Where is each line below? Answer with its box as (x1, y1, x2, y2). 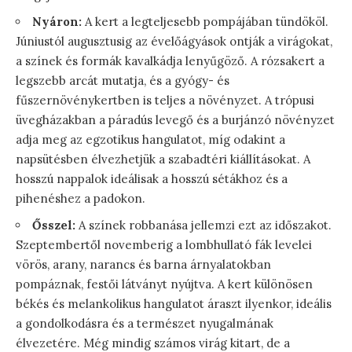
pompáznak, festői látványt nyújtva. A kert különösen (16, 277, 313, 292)
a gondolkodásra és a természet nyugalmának (16, 316, 273, 332)
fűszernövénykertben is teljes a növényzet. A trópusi (16, 93, 314, 108)
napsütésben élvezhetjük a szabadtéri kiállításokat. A (16, 152, 310, 167)
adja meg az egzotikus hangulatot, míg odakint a (16, 132, 285, 148)
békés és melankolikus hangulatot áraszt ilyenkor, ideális (16, 296, 332, 312)
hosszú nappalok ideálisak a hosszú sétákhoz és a (16, 171, 288, 187)
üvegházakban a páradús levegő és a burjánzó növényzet (16, 112, 335, 128)
